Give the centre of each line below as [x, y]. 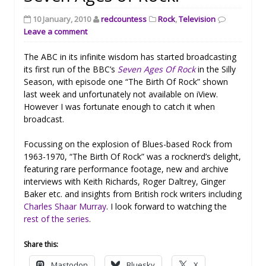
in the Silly [216, 69]
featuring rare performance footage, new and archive [126, 169]
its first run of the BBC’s [71, 69]
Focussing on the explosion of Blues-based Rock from [128, 144]
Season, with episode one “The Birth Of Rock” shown [126, 81]
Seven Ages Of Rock [156, 69]
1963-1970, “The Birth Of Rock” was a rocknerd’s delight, [132, 156]
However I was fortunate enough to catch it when [119, 106]
